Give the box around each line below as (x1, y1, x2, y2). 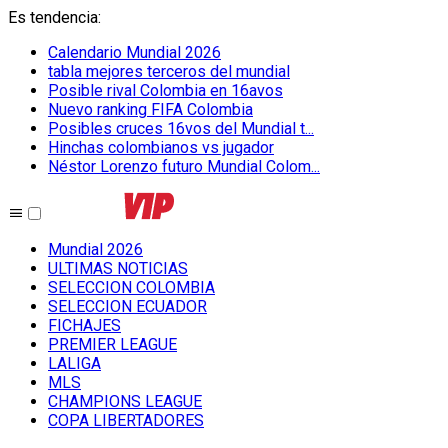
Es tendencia (8, 8, 98, 27)
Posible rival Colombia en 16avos (48, 81, 283, 100)
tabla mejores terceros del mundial (48, 62, 290, 81)
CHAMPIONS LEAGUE (48, 392, 202, 411)
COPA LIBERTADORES (48, 411, 204, 430)
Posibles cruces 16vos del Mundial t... (48, 119, 314, 138)
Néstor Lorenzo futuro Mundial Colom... (48, 157, 320, 176)
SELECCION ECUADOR (48, 297, 207, 316)
